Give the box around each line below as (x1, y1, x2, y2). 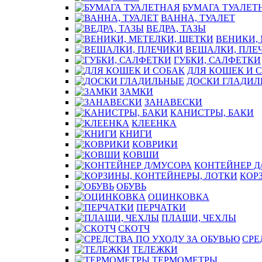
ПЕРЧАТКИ (136, 202, 186, 212)
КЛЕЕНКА (132, 118, 177, 128)
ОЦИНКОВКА (148, 192, 209, 202)
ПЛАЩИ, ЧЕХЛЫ (161, 213, 236, 223)
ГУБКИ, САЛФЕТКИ (174, 55, 261, 65)
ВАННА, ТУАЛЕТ (161, 13, 235, 23)
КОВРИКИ (132, 139, 178, 149)
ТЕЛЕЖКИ (132, 244, 178, 254)
